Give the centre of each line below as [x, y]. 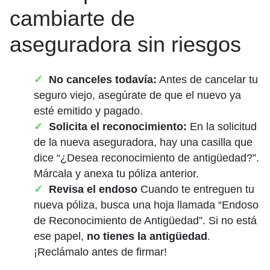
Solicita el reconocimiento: [118, 126]
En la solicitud [222, 126]
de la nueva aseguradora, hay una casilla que [143, 142]
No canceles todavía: [103, 79]
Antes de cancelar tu [207, 79]
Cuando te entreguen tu [197, 189]
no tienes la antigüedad [147, 236]
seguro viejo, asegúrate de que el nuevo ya [137, 95]
